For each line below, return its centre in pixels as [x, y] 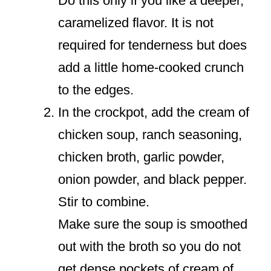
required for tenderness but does [152, 45]
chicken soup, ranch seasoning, [150, 135]
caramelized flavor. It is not [136, 23]
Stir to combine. [104, 202]
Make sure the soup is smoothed [153, 224]
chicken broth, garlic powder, [141, 157]
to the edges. [96, 90]
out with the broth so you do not [149, 247]
